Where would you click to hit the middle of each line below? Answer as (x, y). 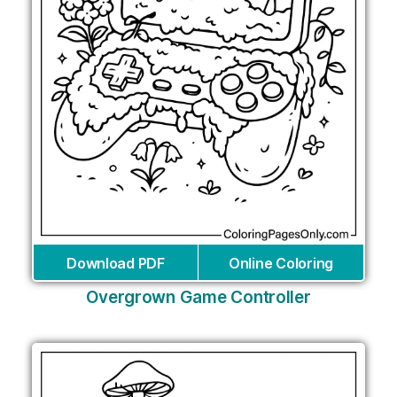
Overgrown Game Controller (198, 297)
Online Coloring (281, 263)
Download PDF (116, 263)
